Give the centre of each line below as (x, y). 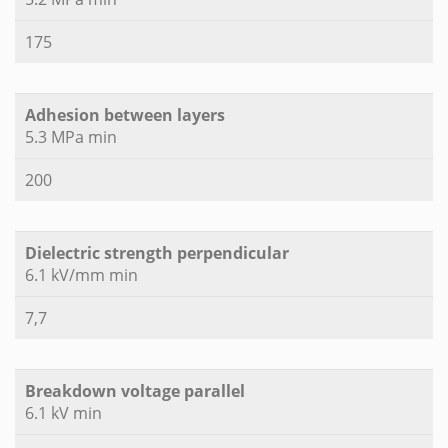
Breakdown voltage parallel (135, 391)
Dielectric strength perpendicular (157, 253)
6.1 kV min (63, 413)
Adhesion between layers (125, 115)
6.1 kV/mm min (81, 275)
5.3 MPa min (71, 137)
